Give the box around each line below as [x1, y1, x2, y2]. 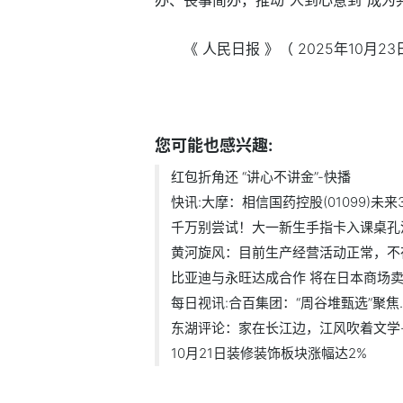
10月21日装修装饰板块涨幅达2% [171, 344, 367, 362]
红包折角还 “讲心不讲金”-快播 [242, 167, 351, 185]
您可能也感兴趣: [155, 135, 273, 155]
